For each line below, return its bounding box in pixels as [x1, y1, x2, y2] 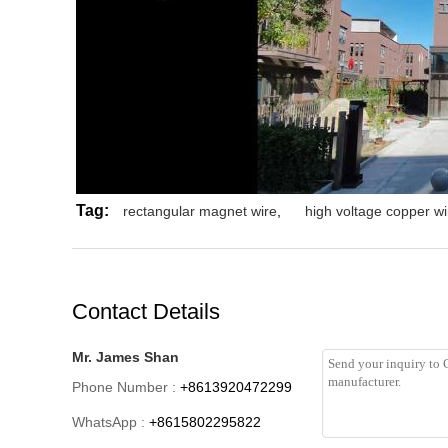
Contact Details [72, 299, 220, 324]
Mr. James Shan [72, 349, 179, 365]
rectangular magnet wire [123, 203, 277, 219]
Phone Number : [72, 379, 176, 395]
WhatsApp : [72, 414, 145, 430]
